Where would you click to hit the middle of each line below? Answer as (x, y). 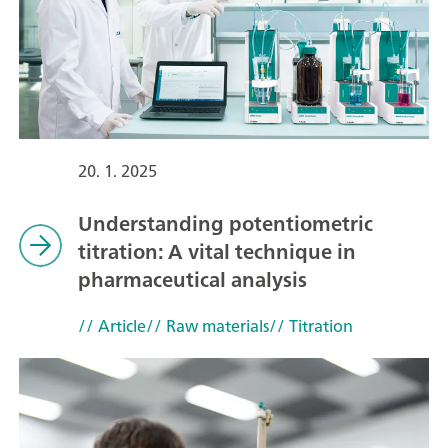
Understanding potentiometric (225, 223)
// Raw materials (207, 325)
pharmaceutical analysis (192, 279)
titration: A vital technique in (216, 251)
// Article (111, 325)
